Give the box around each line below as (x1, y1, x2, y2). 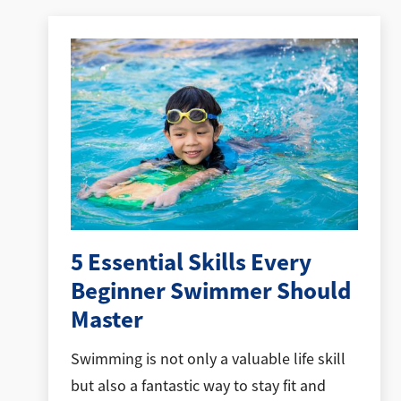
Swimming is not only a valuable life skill (70, 349, 346, 370)
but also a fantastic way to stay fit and (70, 376, 326, 397)
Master (70, 303, 143, 336)
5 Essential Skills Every (70, 245, 311, 278)
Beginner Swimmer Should (70, 274, 351, 307)
